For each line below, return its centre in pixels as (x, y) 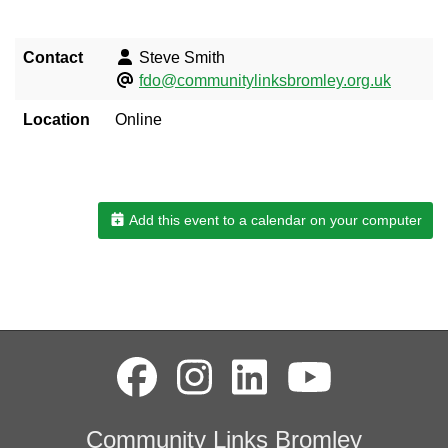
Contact (53, 57)
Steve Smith (180, 57)
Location (56, 119)
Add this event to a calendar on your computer (274, 219)
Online (138, 119)
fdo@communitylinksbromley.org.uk (265, 80)
